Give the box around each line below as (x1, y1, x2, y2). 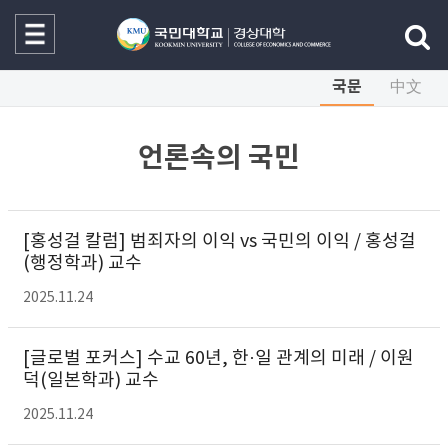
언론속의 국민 (138, 141, 300, 175)
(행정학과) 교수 (23, 253, 142, 274)
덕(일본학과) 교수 (23, 370, 159, 391)
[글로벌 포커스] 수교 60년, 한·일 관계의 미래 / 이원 (23, 348, 414, 369)
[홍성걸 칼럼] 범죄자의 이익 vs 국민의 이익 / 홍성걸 (23, 231, 416, 252)
